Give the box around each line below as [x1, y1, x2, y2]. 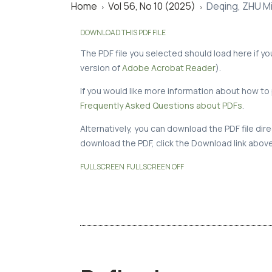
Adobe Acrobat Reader [122, 61, 216, 73]
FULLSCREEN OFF [126, 161, 184, 172]
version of [80, 61, 122, 73]
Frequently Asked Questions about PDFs [80, 99, 242, 111]
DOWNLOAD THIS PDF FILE [80, 27, 166, 38]
